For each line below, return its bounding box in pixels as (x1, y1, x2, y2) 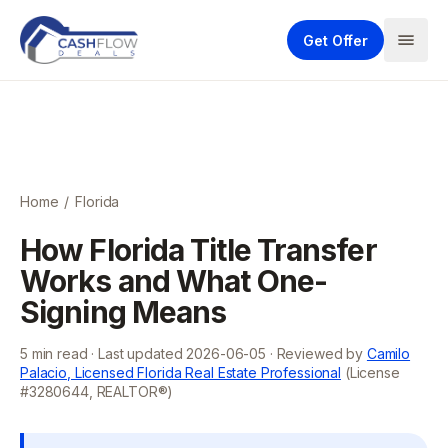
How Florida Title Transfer (20, 232, 377, 268)
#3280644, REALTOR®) (20, 383, 174, 400)
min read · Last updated (27, 345, 187, 362)
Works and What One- (20, 263, 327, 299)
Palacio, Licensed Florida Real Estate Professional (20, 364, 341, 381)
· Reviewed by (265, 345, 364, 362)
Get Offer (303, 31, 368, 49)
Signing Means (20, 294, 227, 330)
